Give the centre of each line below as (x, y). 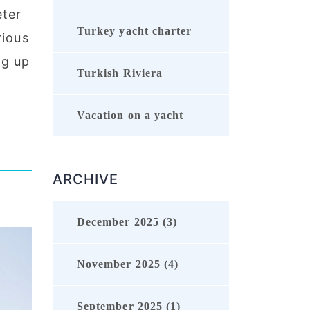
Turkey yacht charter (135, 31)
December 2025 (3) (127, 222)
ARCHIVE (86, 180)
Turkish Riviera (120, 73)
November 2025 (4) (128, 264)
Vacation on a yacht (130, 116)
